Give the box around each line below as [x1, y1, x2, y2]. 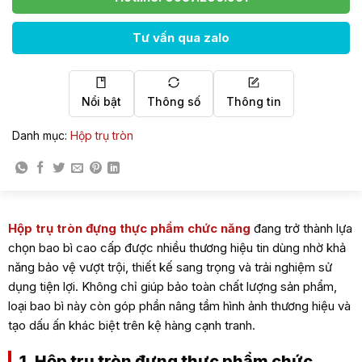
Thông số [146, 94, 200, 108]
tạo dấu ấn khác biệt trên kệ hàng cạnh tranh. [7, 317, 255, 333]
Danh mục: [12, 128, 70, 142]
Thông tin [225, 94, 281, 108]
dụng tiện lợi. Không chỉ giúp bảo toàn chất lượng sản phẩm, [7, 278, 337, 294]
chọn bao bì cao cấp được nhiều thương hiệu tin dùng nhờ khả [7, 239, 346, 255]
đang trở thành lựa [250, 220, 352, 236]
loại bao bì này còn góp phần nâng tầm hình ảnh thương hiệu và [7, 297, 351, 314]
